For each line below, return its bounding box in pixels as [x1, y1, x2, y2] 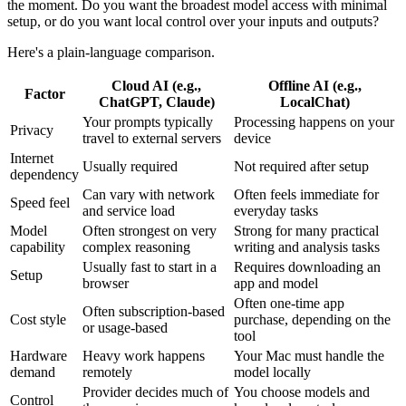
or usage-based [82, 320, 168, 336]
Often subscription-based [82, 304, 225, 320]
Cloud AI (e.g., [111, 78, 201, 94]
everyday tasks [234, 203, 318, 219]
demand [10, 364, 55, 381]
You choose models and [234, 384, 370, 401]
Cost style [10, 312, 66, 328]
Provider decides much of [82, 384, 228, 401]
